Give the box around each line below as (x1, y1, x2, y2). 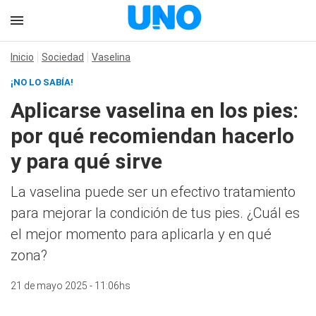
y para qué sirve (11, 149, 162, 174)
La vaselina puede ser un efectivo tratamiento (11, 183, 296, 200)
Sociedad (42, 51, 84, 63)
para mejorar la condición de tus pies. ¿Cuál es (11, 205, 300, 221)
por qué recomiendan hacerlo (11, 123, 294, 148)
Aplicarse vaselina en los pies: (11, 98, 298, 123)
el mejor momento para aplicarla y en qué (11, 226, 272, 243)
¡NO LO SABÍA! (11, 77, 73, 87)
